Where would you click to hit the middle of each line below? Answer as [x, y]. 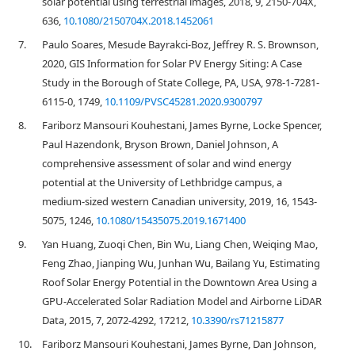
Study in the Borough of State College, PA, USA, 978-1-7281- [181, 82]
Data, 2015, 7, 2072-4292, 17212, [116, 320]
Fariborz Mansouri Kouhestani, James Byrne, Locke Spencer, [182, 125]
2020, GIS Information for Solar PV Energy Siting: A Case [172, 63]
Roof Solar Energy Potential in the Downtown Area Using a [179, 282]
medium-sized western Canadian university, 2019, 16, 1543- [179, 201]
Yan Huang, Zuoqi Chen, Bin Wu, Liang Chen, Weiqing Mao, [180, 244]
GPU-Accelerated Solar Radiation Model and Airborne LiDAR [182, 301]
